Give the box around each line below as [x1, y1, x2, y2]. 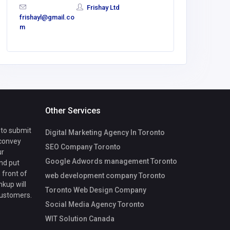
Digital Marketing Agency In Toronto [45, 128, 165, 137]
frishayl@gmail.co [20, 13, 74, 22]
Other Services [45, 106, 101, 116]
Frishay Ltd [85, 4, 120, 12]
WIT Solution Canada [45, 214, 114, 223]
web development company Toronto [45, 171, 165, 180]
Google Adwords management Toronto [45, 157, 177, 165]
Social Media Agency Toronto [45, 200, 144, 208]
